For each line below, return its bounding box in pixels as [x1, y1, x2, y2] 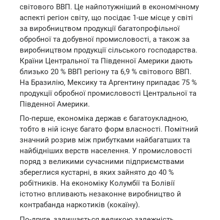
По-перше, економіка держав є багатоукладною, [20, 114, 188, 123]
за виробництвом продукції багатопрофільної [20, 24, 180, 33]
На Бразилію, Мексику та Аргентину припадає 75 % [20, 78, 197, 87]
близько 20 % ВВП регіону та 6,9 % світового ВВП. [20, 67, 192, 76]
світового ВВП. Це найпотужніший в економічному [20, 2, 199, 11]
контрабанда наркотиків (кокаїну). [20, 200, 140, 209]
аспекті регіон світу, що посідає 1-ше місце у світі [20, 13, 193, 22]
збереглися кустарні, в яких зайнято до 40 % [20, 168, 174, 177]
